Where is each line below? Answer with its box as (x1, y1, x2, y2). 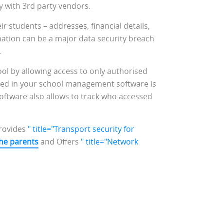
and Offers (38, 137, 81, 147)
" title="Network (81, 137, 138, 147)
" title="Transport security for (28, 124, 134, 134)
